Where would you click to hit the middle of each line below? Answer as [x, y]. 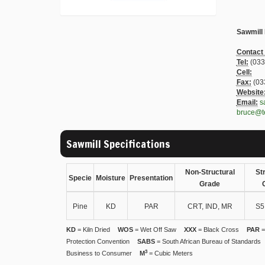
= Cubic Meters [170, 253]
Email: [247, 102]
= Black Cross [218, 229]
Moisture [111, 178]
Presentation [151, 178]
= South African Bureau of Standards [208, 241]
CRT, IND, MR [210, 206]
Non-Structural [210, 172]
